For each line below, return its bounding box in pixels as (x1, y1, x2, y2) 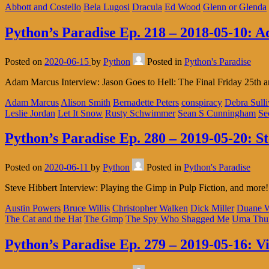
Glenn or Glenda (203, 1, 267, 12)
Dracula (132, 1, 162, 12)
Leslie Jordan (5, 107, 55, 118)
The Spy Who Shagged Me (125, 214, 229, 225)
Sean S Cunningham (178, 107, 256, 118)
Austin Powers (5, 203, 61, 214)
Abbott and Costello (5, 1, 81, 12)
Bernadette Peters (113, 97, 179, 107)
